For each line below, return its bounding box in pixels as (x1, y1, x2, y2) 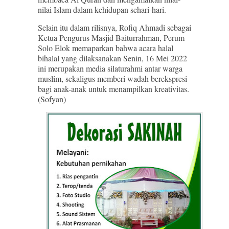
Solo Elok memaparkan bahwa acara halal (38, 42, 173, 53)
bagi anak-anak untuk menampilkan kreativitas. (38, 83, 189, 94)
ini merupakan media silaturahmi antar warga (38, 63, 182, 74)
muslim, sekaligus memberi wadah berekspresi (38, 73, 187, 84)
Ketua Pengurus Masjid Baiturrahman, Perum (38, 32, 185, 43)
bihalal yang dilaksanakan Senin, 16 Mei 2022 (38, 53, 187, 63)
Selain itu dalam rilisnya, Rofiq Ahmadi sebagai (38, 22, 191, 33)
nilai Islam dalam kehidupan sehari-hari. (38, 4, 169, 15)
